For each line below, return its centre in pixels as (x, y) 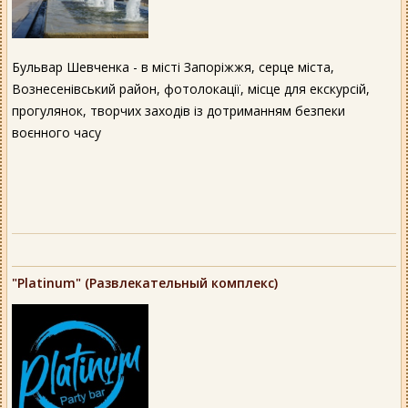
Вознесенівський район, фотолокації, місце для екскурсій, (191, 89)
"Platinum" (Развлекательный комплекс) (145, 283)
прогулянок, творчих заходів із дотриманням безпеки (178, 111)
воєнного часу (56, 133)
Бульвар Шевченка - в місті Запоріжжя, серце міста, (173, 67)
